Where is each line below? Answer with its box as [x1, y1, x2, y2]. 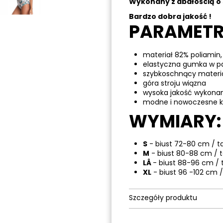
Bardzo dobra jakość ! [129, 11, 212, 22]
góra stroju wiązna [143, 78, 206, 88]
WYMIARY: [129, 109, 221, 134]
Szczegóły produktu [129, 193, 197, 203]
